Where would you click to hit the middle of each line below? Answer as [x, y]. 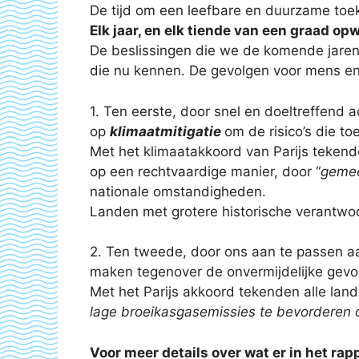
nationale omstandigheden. [178, 191]
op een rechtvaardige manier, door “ [205, 171]
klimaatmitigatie [167, 131]
